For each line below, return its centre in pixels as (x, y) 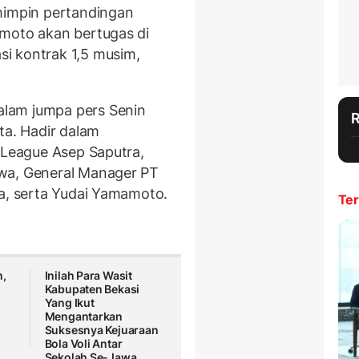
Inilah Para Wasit (89, 276)
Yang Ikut (69, 303)
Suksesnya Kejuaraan (101, 330)
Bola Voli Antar (83, 344)
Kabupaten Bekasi (92, 289)
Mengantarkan (84, 317)
